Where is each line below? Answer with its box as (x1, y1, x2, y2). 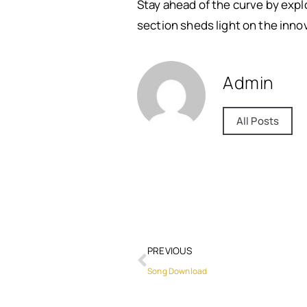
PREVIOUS (147, 245, 193, 257)
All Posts (236, 114, 279, 129)
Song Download (147, 265, 208, 277)
